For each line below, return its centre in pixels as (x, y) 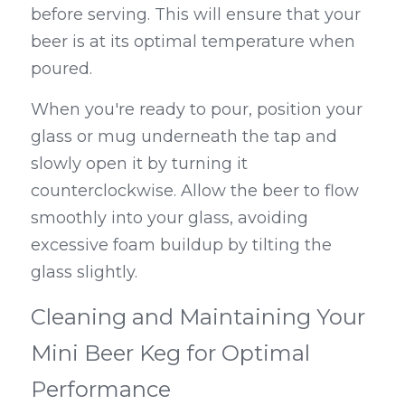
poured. (61, 69)
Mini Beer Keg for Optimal (170, 353)
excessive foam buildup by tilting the (181, 245)
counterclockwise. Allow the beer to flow (195, 191)
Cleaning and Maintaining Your (198, 317)
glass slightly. (84, 273)
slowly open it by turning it (139, 164)
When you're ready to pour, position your (197, 110)
